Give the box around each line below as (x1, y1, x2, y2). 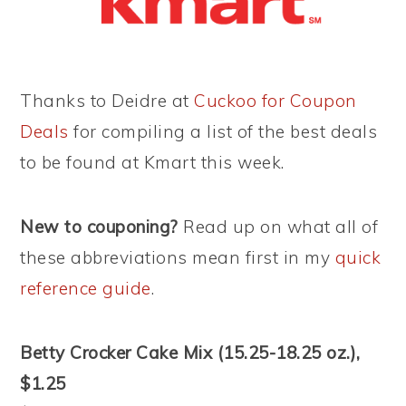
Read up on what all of (178, 216, 379, 237)
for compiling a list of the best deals (68, 121, 378, 142)
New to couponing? (20, 216, 179, 237)
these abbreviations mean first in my (20, 246, 335, 268)
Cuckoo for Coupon (194, 90, 357, 111)
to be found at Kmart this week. (20, 151, 285, 173)
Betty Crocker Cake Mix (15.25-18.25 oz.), (20, 342, 361, 363)
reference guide (20, 277, 151, 299)
